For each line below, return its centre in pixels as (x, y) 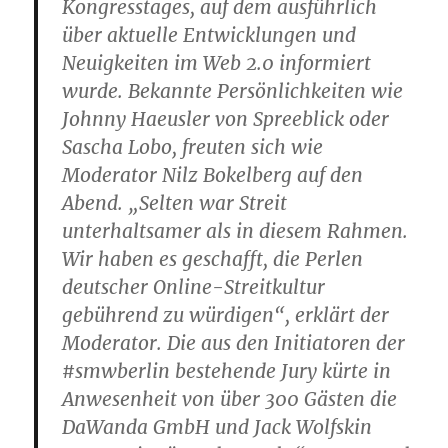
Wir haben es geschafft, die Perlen (213, 259)
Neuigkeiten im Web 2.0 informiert (217, 63)
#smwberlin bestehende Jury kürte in (227, 371)
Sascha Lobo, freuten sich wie (193, 147)
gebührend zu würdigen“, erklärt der (226, 315)
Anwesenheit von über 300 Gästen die (230, 399)
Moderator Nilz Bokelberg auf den (213, 175)
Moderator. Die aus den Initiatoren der (234, 343)
